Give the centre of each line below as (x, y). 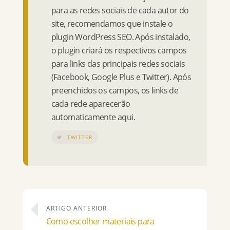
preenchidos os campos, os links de (115, 90)
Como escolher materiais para (100, 221)
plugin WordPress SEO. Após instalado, (121, 37)
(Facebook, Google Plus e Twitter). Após (121, 77)
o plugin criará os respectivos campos (119, 50)
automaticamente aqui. (93, 117)
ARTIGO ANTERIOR (76, 208)
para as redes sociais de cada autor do (120, 10)
